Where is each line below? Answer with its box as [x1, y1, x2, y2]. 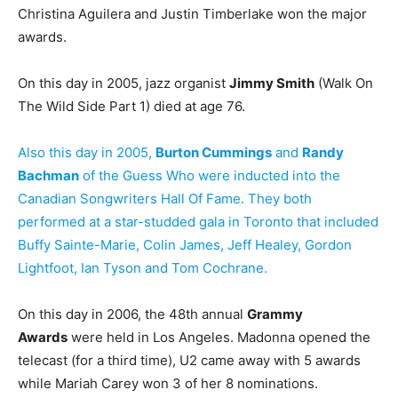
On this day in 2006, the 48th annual [18, 305, 247, 322]
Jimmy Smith [229, 74, 314, 92]
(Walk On [314, 74, 373, 92]
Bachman [18, 166, 79, 184]
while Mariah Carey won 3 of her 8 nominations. [18, 374, 318, 392]
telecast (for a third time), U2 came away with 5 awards [18, 351, 361, 369]
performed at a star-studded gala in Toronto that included [18, 212, 378, 230]
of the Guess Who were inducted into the [79, 166, 340, 184]
